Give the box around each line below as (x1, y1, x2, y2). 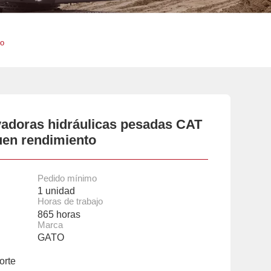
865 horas (37, 208, 80, 220)
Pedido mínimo (37, 173, 97, 183)
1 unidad (37, 185, 75, 197)
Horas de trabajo (37, 197, 103, 207)
